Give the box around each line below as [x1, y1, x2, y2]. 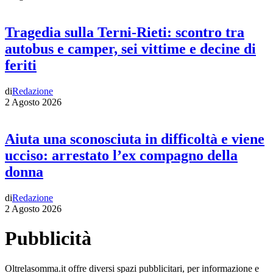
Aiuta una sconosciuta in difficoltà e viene [5, 131, 264, 147]
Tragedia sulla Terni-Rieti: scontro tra [5, 24, 244, 41]
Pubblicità [5, 227, 91, 250]
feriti [5, 57, 37, 74]
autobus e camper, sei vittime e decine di [5, 41, 256, 57]
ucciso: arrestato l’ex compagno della [5, 147, 238, 164]
